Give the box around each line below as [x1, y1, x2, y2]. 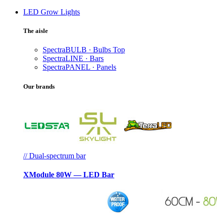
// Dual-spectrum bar [23, 151, 86, 160]
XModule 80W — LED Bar [23, 170, 114, 179]
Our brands [23, 82, 55, 90]
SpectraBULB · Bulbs [43, 46, 113, 54]
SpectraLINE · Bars [43, 54, 104, 63]
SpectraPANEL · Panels [43, 63, 116, 72]
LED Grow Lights [23, 8, 80, 16]
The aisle [23, 27, 48, 35]
